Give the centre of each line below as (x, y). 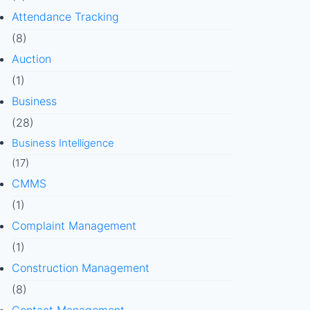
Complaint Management (74, 226)
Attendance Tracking (65, 17)
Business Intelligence (63, 143)
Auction (31, 59)
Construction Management (80, 268)
